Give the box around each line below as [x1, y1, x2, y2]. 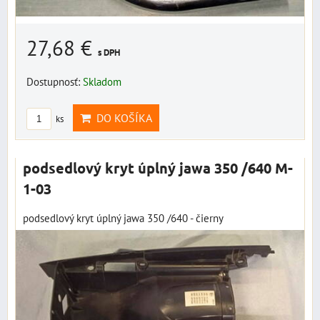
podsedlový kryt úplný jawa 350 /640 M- [23, 158, 293, 177]
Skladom [83, 74, 121, 89]
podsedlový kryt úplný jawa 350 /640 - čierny [23, 210, 224, 225]
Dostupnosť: [26, 74, 83, 89]
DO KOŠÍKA [91, 110, 152, 125]
